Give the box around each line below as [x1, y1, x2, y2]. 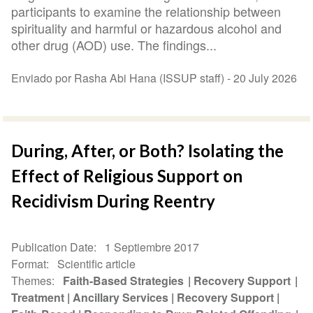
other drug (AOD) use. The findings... [11, 35, 217, 54]
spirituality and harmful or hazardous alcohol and [11, 18, 282, 37]
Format [11, 255, 47, 272]
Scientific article [57, 255, 136, 272]
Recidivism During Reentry [11, 190, 216, 211]
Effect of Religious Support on [11, 165, 243, 186]
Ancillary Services [73, 289, 169, 305]
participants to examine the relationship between [11, 1, 282, 20]
